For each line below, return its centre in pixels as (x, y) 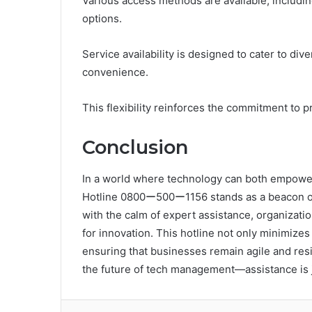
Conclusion (135, 148)
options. (102, 19)
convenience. (115, 72)
